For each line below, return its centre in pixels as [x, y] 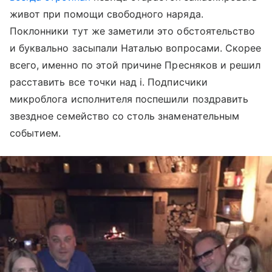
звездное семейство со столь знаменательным [125, 116]
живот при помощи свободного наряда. [107, 14]
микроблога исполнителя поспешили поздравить [129, 99]
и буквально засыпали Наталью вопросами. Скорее [136, 48]
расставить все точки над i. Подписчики [109, 82]
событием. [36, 133]
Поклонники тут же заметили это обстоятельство [133, 31]
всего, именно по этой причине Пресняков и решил [135, 65]
